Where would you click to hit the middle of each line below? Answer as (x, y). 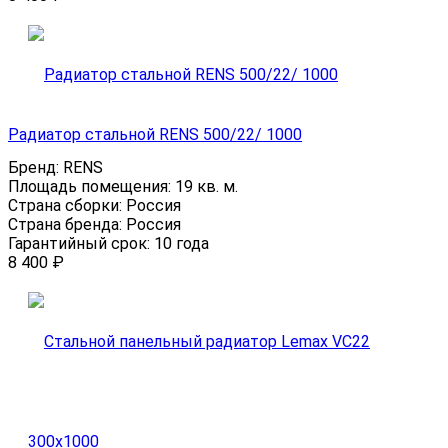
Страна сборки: (67, 206)
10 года (181, 244)
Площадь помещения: (91, 187)
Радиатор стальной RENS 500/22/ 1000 (155, 135)
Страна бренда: (67, 225)
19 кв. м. (206, 187)
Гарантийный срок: (81, 244)
